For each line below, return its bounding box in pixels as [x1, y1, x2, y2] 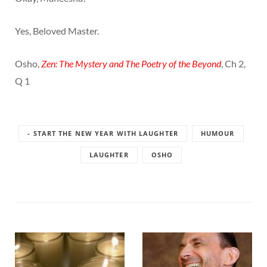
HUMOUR [200, 128, 235, 138]
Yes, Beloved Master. [15, 24, 99, 36]
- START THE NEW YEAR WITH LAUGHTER [27, 128, 178, 138]
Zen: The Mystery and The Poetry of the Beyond [41, 57, 221, 69]
